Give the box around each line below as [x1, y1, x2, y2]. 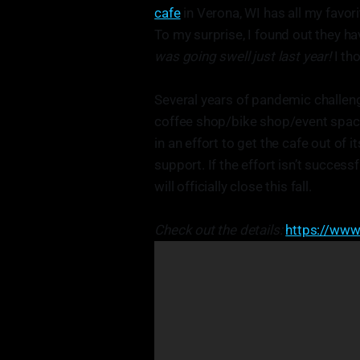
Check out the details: [154, 222, 286, 238]
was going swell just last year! [154, 48, 334, 64]
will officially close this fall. [154, 178, 312, 194]
